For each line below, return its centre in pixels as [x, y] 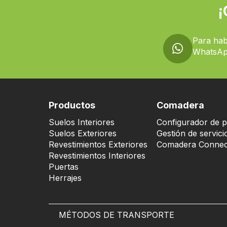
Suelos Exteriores [83, 133]
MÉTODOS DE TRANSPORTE [117, 215]
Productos [72, 105]
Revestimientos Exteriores [98, 144]
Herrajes [65, 178]
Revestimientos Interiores [97, 156]
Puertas [64, 167]
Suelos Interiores [82, 122]
